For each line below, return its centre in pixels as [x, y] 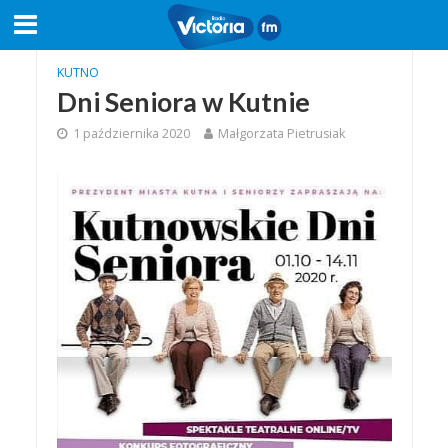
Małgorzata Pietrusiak [281, 133]
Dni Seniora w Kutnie [183, 101]
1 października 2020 [131, 133]
